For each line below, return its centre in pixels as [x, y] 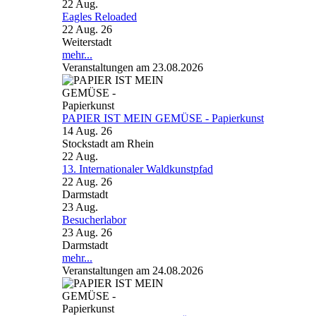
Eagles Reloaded [99, 17]
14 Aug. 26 [87, 131]
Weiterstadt [87, 42]
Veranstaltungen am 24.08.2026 [133, 271]
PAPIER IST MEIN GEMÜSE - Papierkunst [163, 118]
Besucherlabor [94, 220]
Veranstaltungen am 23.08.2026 [133, 67]
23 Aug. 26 [87, 232]
